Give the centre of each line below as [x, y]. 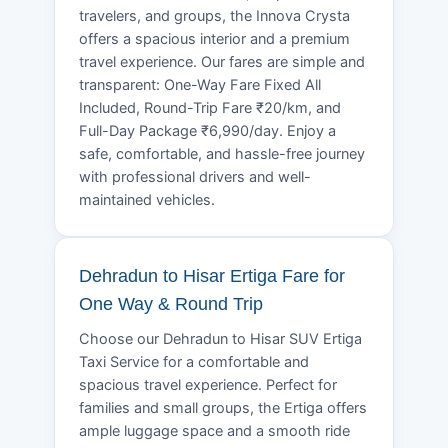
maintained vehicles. [147, 199]
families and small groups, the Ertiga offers [223, 407]
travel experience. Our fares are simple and [222, 61]
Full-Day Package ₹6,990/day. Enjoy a [207, 130]
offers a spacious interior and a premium [214, 38]
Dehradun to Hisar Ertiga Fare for [212, 275]
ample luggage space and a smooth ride [214, 430]
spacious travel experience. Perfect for [208, 384]
